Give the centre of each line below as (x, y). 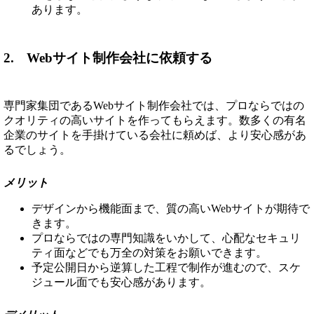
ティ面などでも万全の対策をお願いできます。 (149, 252)
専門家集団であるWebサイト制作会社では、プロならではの (154, 105)
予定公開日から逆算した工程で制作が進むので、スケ (166, 267)
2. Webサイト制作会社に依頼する (108, 58)
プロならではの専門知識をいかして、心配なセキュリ (166, 238)
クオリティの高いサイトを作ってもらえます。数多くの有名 (155, 120)
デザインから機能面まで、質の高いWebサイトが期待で (171, 208)
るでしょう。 (37, 149)
